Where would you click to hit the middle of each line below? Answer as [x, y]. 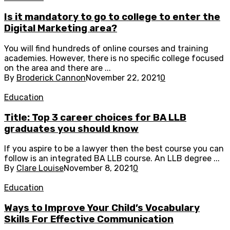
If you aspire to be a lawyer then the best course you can [114, 149]
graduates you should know [71, 129]
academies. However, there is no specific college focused [114, 59]
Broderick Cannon [51, 78]
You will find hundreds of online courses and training [106, 49]
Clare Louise [40, 168]
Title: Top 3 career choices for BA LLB [95, 117]
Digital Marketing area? [61, 28]
